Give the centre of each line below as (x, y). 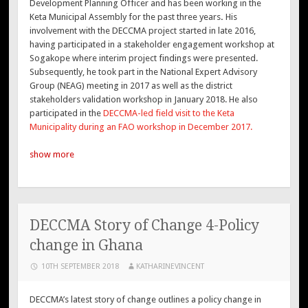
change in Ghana (87, 245)
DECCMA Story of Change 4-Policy (145, 225)
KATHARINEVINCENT (170, 266)
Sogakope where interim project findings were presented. (144, 58)
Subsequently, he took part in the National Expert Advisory (144, 72)
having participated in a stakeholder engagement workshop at (152, 45)
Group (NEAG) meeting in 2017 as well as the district (131, 86)
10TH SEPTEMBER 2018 (80, 266)
